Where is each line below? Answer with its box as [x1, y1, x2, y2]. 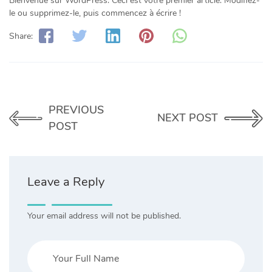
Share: [9, 30, 33, 42]
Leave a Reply [27, 173, 104, 190]
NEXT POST [157, 110, 218, 126]
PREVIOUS [48, 102, 104, 117]
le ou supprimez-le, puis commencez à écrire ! [9, 7, 181, 19]
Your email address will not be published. [27, 209, 181, 222]
